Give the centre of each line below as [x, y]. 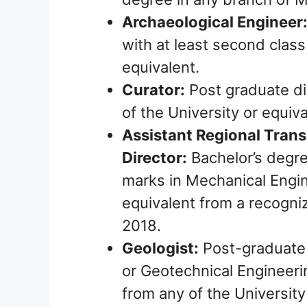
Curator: [153, 90]
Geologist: [160, 248]
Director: [155, 158]
